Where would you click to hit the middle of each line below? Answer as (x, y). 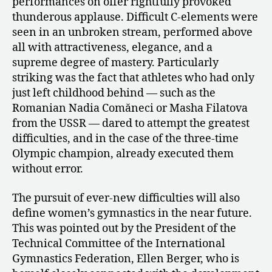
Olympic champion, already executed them (123, 154)
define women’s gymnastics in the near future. (132, 213)
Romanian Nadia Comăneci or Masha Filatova (130, 109)
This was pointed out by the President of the (124, 228)
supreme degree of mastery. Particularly (115, 63)
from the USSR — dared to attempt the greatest (131, 124)
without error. (48, 169)
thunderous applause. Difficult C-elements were (135, 18)
